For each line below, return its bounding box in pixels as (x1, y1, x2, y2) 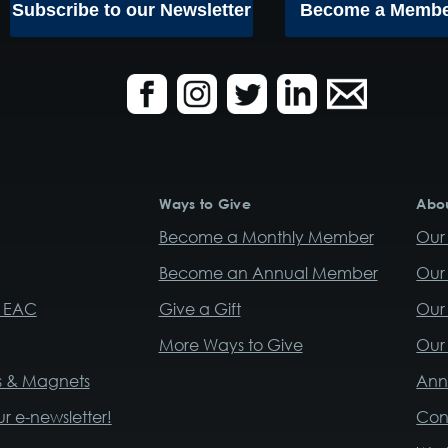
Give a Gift (158, 299, 241, 320)
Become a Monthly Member (158, 227, 374, 248)
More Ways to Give (158, 335, 303, 356)
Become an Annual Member (158, 263, 378, 284)
